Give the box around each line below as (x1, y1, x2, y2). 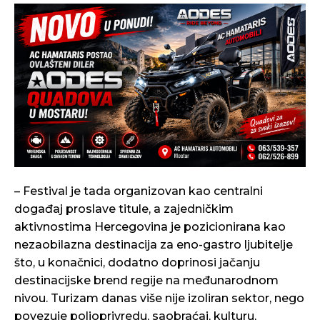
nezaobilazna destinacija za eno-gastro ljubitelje (14, 238, 293, 252)
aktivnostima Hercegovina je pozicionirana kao (14, 220, 286, 234)
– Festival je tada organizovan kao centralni (14, 184, 263, 199)
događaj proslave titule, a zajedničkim (14, 202, 234, 216)
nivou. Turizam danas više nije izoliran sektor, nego (14, 291, 304, 306)
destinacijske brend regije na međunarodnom (14, 274, 279, 288)
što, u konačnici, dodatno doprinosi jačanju (14, 256, 260, 270)
